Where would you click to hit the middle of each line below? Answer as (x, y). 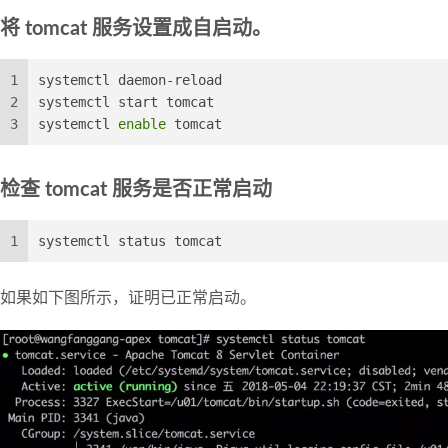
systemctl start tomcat (126, 102)
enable (142, 124)
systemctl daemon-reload (130, 80)
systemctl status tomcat (130, 241)
